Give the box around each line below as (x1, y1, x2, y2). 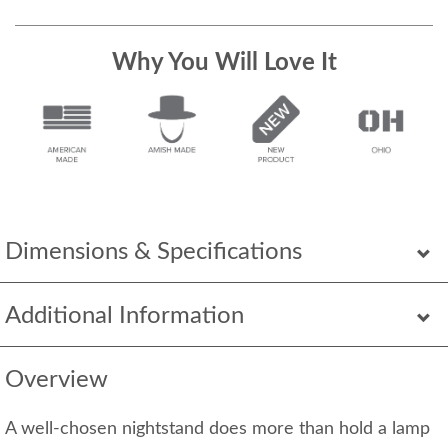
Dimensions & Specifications (5, 240, 302, 265)
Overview (5, 368, 108, 393)
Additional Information (5, 304, 244, 329)
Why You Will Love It (111, 51, 337, 76)
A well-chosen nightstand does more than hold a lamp (5, 420, 430, 439)
